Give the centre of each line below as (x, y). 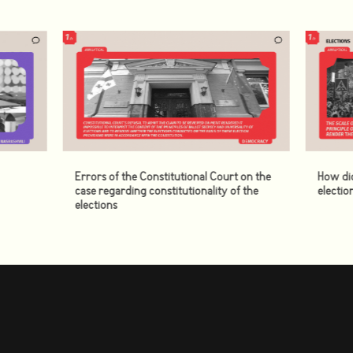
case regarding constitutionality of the (166, 191)
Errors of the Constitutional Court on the (173, 177)
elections (96, 206)
